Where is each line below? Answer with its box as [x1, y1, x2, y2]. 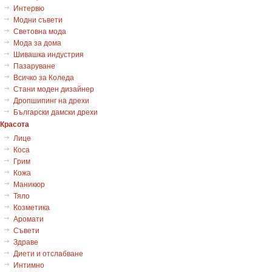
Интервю [13, 2, 44, 13]
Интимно [13, 259, 44, 270]
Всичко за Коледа [13, 72, 74, 83]
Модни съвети [13, 14, 63, 25]
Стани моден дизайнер [13, 83, 94, 94]
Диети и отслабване [13, 248, 83, 259]
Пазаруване [13, 60, 55, 71]
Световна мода [13, 25, 66, 36]
